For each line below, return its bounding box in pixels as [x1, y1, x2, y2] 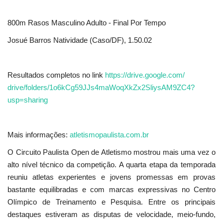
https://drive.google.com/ [105, 71, 185, 80]
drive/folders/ [7, 83, 49, 92]
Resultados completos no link [7, 71, 105, 80]
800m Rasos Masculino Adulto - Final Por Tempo [7, 18, 166, 27]
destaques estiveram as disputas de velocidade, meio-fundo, [7, 210, 216, 219]
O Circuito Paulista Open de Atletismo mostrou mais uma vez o [7, 148, 216, 157]
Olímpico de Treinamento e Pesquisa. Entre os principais [7, 198, 216, 207]
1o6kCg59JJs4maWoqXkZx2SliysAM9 [49, 83, 177, 92]
